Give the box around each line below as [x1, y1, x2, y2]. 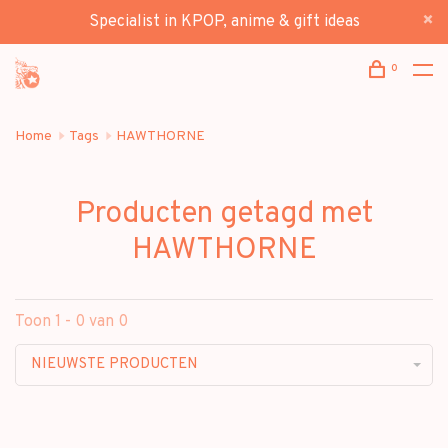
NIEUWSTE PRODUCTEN [31, 355, 198, 374]
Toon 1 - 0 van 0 [15, 312, 128, 332]
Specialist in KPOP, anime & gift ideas [88, 12, 360, 32]
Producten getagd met [75, 196, 373, 233]
